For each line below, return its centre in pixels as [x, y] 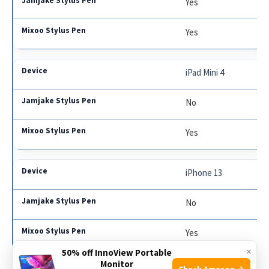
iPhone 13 [204, 173]
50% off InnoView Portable [116, 252]
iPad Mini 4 [205, 73]
